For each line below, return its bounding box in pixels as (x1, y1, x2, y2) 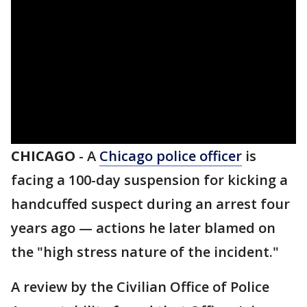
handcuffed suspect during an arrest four (11, 195, 290, 213)
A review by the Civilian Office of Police (11, 278, 269, 296)
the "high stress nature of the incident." (11, 243, 279, 261)
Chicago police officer (99, 147, 242, 165)
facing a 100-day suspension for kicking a (11, 171, 288, 189)
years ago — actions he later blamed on (11, 219, 275, 237)
